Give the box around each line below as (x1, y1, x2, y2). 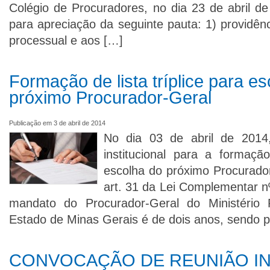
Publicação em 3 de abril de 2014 (9, 119, 105, 127)
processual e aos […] (9, 34, 123, 47)
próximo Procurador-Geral (9, 88, 212, 107)
